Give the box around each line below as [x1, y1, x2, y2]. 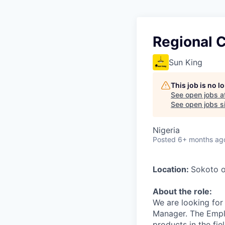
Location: [153, 164, 191, 174]
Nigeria [153, 125, 180, 135]
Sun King [169, 57, 202, 67]
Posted [153, 135, 176, 144]
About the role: [153, 186, 212, 196]
